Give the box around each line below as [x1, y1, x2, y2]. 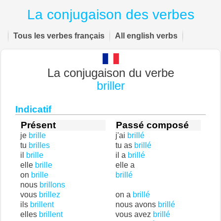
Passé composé [116, 120, 189, 130]
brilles [29, 141, 50, 149]
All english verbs [115, 32, 178, 40]
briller [96, 79, 125, 92]
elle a [115, 161, 135, 169]
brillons [39, 181, 65, 189]
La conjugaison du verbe [47, 66, 174, 79]
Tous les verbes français [13, 32, 105, 40]
